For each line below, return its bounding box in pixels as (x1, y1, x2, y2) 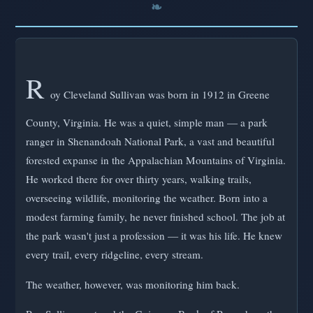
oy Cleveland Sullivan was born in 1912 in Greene (50, 87, 270, 102)
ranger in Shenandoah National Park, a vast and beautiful (26, 134, 275, 149)
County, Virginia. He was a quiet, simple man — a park (26, 115, 268, 130)
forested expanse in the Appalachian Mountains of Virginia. (26, 153, 286, 168)
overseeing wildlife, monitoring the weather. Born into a (26, 191, 268, 205)
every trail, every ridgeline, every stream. (26, 247, 203, 262)
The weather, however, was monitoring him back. (26, 277, 240, 291)
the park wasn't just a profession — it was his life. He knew (26, 228, 282, 243)
